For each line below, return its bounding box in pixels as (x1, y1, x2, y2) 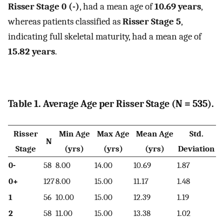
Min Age (58, 128, 90, 138)
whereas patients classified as (8, 16, 122, 27)
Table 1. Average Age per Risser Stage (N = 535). (8, 98, 214, 110)
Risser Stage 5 (122, 16, 181, 27)
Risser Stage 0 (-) (8, 1, 79, 12)
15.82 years (8, 46, 55, 57)
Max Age (97, 128, 129, 138)
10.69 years (154, 1, 201, 12)
